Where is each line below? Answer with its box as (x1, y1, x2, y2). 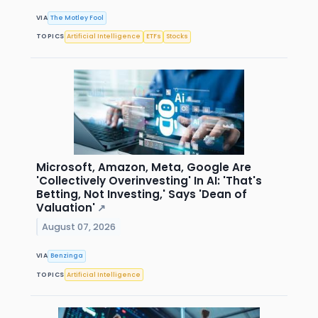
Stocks (166, 32, 189, 41)
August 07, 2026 (42, 220, 116, 233)
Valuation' (36, 199, 95, 215)
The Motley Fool (50, 13, 104, 23)
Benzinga (50, 251, 84, 261)
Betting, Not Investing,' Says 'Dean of (36, 186, 247, 202)
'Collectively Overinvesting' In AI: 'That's (36, 172, 262, 188)
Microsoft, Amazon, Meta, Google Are (36, 159, 251, 175)
